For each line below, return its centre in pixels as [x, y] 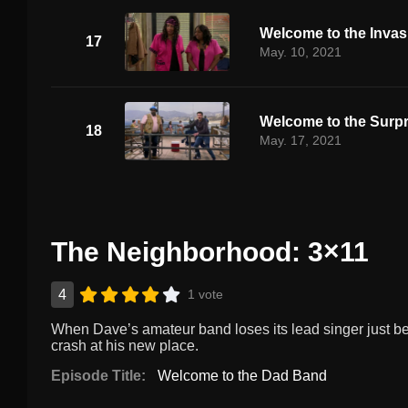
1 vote [206, 295]
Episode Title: [98, 375]
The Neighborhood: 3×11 [209, 251]
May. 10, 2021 [300, 51]
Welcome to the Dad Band [243, 375]
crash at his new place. [124, 345]
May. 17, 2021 [300, 141]
